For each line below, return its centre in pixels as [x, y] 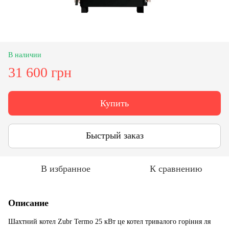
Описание [28, 203]
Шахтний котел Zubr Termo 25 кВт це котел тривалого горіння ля [109, 221]
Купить [114, 103]
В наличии [25, 55]
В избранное [65, 168]
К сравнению [176, 168]
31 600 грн [40, 72]
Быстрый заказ [114, 136]
